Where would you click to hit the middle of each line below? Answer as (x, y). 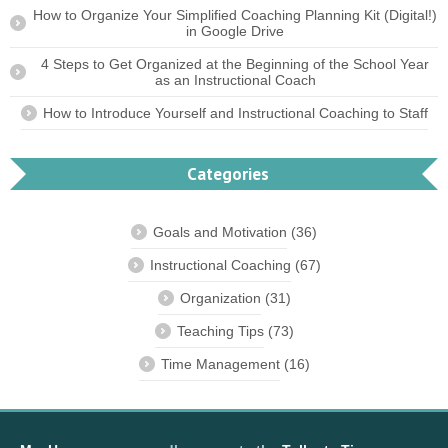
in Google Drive (235, 31)
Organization (220, 298)
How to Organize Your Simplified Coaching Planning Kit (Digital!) (235, 15)
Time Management (220, 364)
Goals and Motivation (220, 232)
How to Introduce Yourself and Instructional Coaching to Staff (235, 113)
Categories (228, 174)
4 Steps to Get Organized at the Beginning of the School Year (235, 64)
